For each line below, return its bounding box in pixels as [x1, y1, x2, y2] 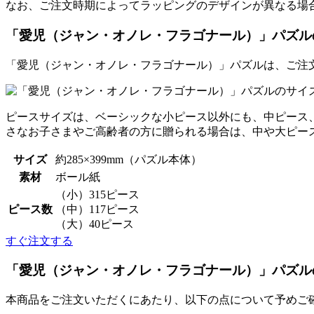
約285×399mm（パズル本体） [55, 153, 202, 165]
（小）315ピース [55, 188, 139, 200]
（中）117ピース [55, 203, 139, 215]
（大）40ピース [55, 217, 134, 230]
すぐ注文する [6, 234, 73, 247]
